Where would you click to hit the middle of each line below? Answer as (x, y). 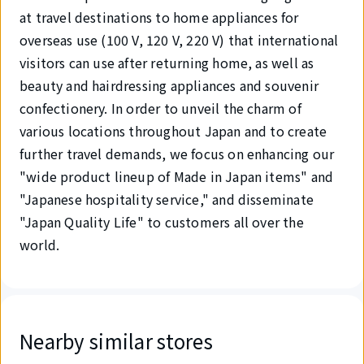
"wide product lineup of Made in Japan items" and (177, 176)
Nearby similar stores (117, 341)
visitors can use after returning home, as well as (167, 63)
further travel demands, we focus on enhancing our (177, 154)
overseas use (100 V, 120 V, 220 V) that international (179, 40)
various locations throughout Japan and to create (173, 131)
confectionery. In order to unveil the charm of (160, 108)
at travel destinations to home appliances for (159, 17)
